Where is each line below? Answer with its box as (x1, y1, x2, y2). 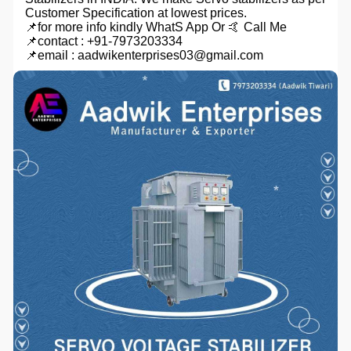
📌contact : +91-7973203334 (24, 34, 183, 49)
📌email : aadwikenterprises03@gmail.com (24, 49, 263, 63)
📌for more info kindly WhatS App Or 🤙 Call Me (24, 20, 287, 34)
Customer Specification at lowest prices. (24, 6, 247, 20)
